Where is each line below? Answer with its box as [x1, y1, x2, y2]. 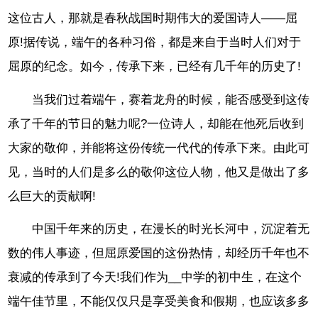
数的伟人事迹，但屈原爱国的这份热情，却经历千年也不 [8, 246, 310, 261]
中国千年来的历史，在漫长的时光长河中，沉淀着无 [32, 222, 310, 236]
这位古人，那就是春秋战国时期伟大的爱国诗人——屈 [8, 11, 298, 25]
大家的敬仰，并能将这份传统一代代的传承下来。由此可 [8, 141, 310, 155]
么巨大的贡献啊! [8, 189, 97, 203]
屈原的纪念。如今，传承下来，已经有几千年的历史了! [8, 59, 302, 73]
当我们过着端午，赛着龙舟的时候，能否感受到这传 [32, 92, 310, 106]
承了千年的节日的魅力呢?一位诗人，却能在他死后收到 [8, 116, 305, 131]
